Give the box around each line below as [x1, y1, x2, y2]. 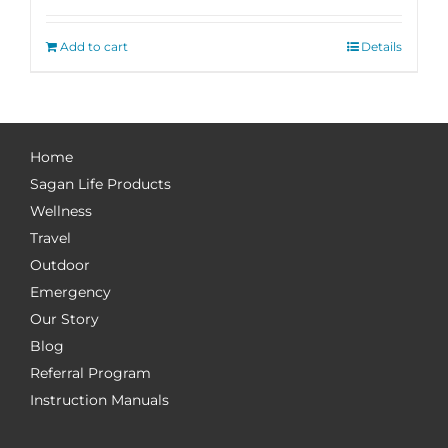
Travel [30, 229, 71, 247]
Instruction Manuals [30, 391, 169, 409]
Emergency [30, 283, 111, 301]
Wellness [30, 202, 92, 220]
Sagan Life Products [30, 175, 171, 193]
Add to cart [60, 39, 128, 54]
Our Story [30, 310, 99, 328]
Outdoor [30, 256, 90, 274]
